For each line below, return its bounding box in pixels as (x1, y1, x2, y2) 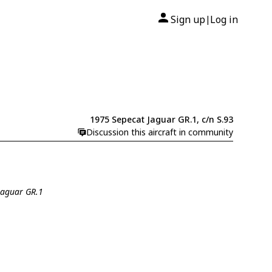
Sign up (171, 13, 205, 26)
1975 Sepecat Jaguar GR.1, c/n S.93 (89, 114, 233, 126)
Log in (210, 13, 238, 26)
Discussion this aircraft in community (86, 126, 233, 138)
